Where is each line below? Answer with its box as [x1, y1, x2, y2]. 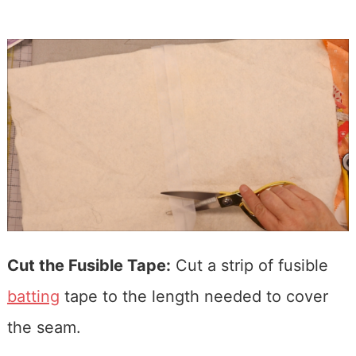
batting [6, 286, 60, 306]
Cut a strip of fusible [170, 255, 328, 275]
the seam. [6, 317, 81, 337]
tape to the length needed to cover [59, 286, 328, 306]
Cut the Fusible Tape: [6, 255, 171, 275]
